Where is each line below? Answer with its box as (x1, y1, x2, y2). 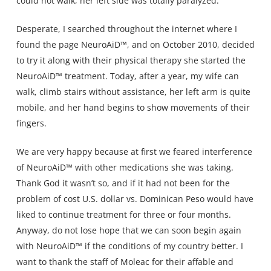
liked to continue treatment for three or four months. (16, 208, 231, 220)
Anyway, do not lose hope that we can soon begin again (16, 224, 241, 236)
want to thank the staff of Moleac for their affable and (16, 255, 233, 267)
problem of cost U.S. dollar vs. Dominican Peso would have (16, 192, 253, 204)
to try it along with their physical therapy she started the (16, 54, 246, 66)
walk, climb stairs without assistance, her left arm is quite (16, 85, 250, 97)
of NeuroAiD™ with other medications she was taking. (16, 161, 233, 173)
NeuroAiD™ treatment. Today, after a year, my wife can (16, 70, 239, 82)
